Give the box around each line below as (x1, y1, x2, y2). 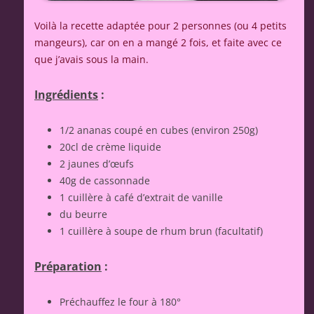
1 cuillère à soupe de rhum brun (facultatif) (60, 224, 263, 238)
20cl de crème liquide (60, 140, 161, 154)
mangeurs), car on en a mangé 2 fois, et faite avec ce (34, 36, 282, 50)
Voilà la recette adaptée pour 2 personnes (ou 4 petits (34, 19, 287, 33)
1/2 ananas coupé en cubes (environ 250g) (60, 123, 258, 137)
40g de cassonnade (60, 174, 150, 188)
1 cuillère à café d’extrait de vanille (60, 191, 223, 205)
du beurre (60, 207, 107, 221)
